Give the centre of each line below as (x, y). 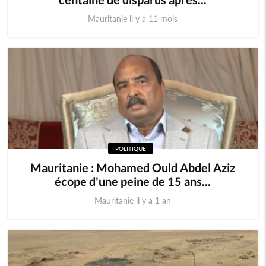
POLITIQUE (131, 148)
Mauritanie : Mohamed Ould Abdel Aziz (133, 167)
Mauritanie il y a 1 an (133, 200)
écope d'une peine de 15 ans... (133, 181)
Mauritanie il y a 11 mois (133, 19)
